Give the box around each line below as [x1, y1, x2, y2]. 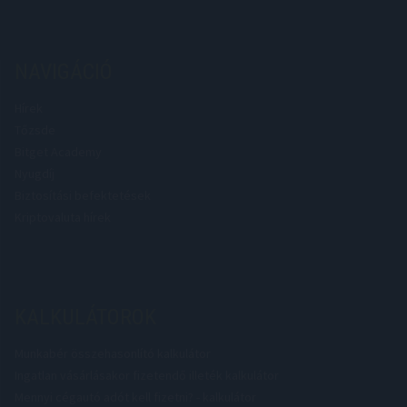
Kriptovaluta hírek [15, 208, 111, 225]
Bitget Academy [15, 143, 102, 160]
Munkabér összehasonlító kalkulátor [15, 344, 211, 362]
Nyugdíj [15, 164, 55, 182]
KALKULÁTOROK [15, 303, 156, 330]
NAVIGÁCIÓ [15, 58, 113, 84]
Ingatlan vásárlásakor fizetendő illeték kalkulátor [15, 366, 279, 383]
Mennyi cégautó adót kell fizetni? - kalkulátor [15, 388, 256, 405]
